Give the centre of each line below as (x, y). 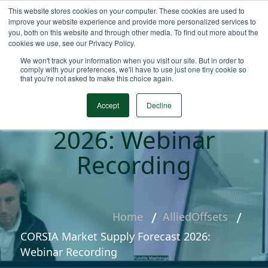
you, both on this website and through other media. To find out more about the (133, 32)
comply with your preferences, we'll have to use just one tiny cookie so (133, 69)
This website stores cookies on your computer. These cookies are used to (127, 10)
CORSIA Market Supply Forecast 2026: (115, 236)
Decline (159, 105)
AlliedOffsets (195, 217)
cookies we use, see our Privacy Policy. (72, 43)
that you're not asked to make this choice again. (97, 78)
